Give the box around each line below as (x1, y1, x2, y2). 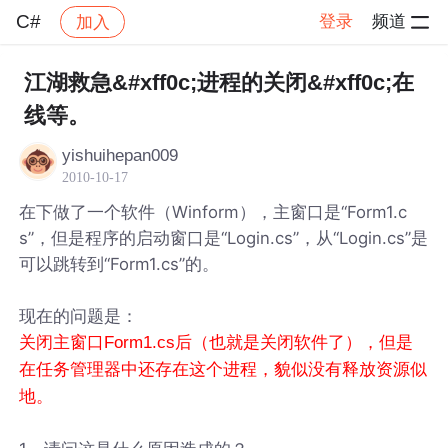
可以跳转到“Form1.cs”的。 (19, 253, 220, 274)
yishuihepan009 (62, 145, 179, 165)
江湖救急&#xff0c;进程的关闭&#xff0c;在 (23, 70, 414, 95)
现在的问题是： (19, 305, 139, 326)
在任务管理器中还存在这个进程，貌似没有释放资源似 (19, 359, 428, 379)
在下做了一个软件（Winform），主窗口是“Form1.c (19, 201, 408, 222)
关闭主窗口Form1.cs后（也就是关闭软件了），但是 (19, 332, 414, 352)
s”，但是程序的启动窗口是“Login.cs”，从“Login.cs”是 (19, 227, 429, 248)
